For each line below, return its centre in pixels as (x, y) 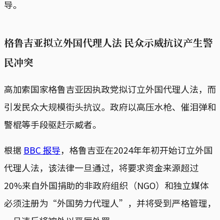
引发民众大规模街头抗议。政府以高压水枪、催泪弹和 (110, 106)
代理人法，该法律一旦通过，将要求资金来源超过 (101, 167)
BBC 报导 (42, 150)
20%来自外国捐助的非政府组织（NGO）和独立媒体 (106, 185)
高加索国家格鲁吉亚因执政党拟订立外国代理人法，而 (110, 89)
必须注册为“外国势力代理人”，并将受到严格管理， (110, 203)
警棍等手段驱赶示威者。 (53, 124)
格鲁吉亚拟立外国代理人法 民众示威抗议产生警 (108, 42)
